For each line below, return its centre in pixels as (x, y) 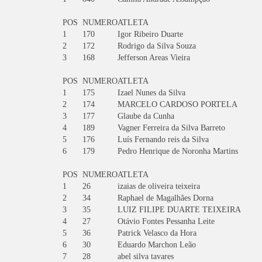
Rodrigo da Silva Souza (157, 46)
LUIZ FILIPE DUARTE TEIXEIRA (179, 210)
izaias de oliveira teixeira (159, 186)
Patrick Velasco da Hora (157, 233)
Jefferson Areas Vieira (154, 58)
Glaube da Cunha (146, 116)
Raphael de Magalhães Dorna (166, 198)
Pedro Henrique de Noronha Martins (178, 151)
